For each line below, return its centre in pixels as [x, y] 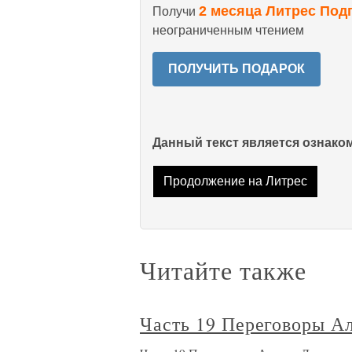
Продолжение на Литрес [235, 181]
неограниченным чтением [228, 30]
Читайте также [223, 270]
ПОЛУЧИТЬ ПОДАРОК [236, 69]
